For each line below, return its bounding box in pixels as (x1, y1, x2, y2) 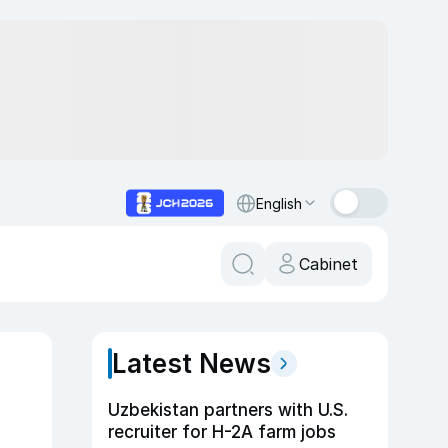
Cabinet (299, 254, 358, 274)
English (256, 194, 302, 212)
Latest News (112, 348, 271, 379)
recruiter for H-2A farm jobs (108, 422, 337, 442)
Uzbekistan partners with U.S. (108, 400, 348, 420)
